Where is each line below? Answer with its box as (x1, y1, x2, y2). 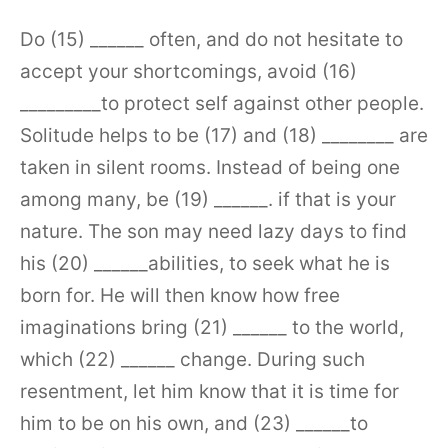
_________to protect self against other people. (20, 91, 424, 115)
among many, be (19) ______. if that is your (20, 187, 396, 211)
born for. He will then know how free (20, 283, 340, 307)
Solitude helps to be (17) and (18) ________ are (20, 123, 428, 147)
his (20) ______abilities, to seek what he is (20, 251, 390, 275)
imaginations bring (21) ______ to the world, (20, 315, 404, 339)
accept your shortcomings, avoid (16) (20, 59, 357, 83)
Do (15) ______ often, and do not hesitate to (20, 27, 403, 51)
